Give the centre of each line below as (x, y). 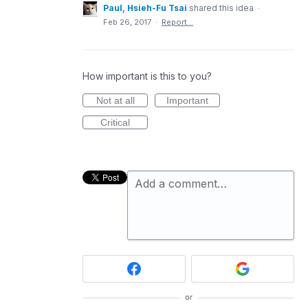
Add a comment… (181, 183)
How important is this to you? (147, 76)
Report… (177, 22)
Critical (115, 122)
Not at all (115, 100)
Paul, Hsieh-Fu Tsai (145, 8)
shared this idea (222, 8)
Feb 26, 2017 (127, 22)
